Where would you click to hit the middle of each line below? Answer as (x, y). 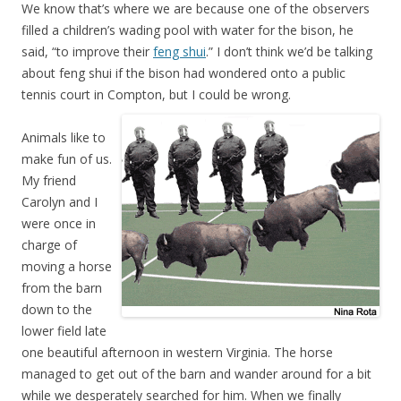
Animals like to (64, 137)
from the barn (62, 288)
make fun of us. (67, 159)
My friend (49, 180)
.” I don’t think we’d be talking (289, 51)
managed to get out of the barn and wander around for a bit (196, 374)
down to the (57, 309)
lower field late (64, 331)
